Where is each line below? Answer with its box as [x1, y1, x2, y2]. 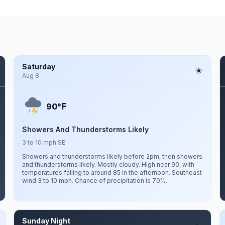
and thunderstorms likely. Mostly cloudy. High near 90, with [22, 161, 194, 168]
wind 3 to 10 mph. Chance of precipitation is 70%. [22, 177, 167, 184]
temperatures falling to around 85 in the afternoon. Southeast [22, 169, 202, 176]
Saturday [22, 62, 55, 71]
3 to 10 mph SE [22, 139, 65, 146]
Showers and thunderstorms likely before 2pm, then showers [22, 153, 202, 160]
